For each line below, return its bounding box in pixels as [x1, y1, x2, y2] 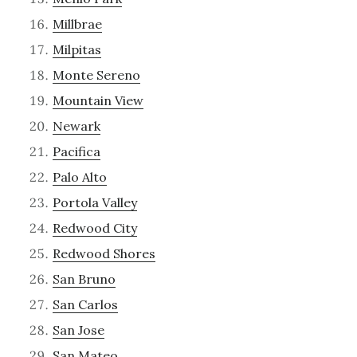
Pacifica [52, 143, 100, 159]
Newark [52, 117, 100, 134]
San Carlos [52, 296, 118, 312]
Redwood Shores [52, 245, 155, 261]
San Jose [52, 321, 104, 338]
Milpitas [52, 41, 101, 57]
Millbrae [52, 15, 102, 32]
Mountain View [52, 92, 143, 108]
